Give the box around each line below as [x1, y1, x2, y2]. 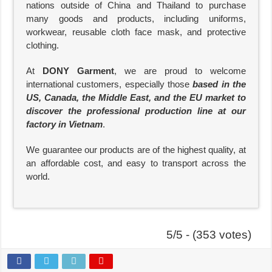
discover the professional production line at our [26, 106, 246, 116]
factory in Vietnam [26, 119, 103, 129]
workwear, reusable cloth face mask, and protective [26, 27, 246, 37]
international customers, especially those [26, 79, 193, 89]
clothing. [26, 40, 59, 50]
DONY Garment [42, 66, 115, 76]
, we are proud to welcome [114, 66, 246, 76]
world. [26, 171, 50, 182]
